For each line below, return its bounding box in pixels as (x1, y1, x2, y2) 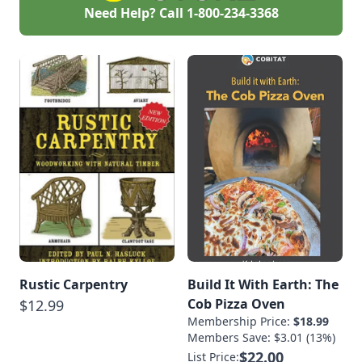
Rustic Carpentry (19, 275, 128, 293)
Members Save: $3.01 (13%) (187, 329, 335, 345)
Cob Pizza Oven (187, 294, 285, 313)
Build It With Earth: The (187, 275, 339, 293)
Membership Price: (187, 313, 293, 329)
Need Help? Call (83, 3, 187, 22)
